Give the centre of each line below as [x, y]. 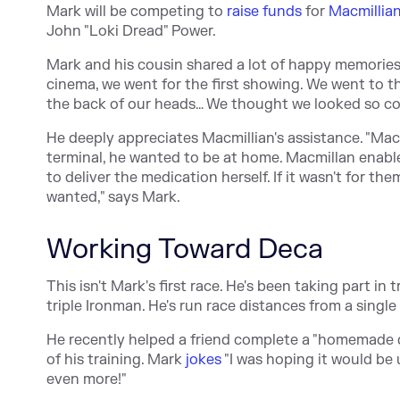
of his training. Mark [116, 360]
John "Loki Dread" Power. [131, 31]
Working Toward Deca [185, 250]
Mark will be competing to [137, 12]
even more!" [87, 379]
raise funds [264, 12]
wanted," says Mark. [113, 197]
